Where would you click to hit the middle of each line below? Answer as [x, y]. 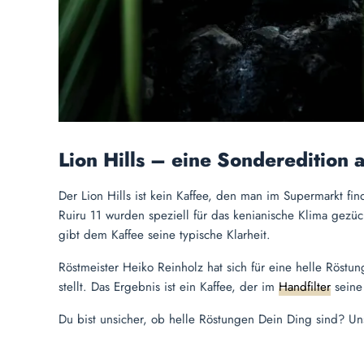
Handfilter [305, 287]
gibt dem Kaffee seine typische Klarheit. [165, 235]
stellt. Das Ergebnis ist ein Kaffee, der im [169, 287]
